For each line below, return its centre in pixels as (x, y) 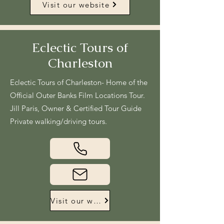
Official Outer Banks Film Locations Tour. (77, 95)
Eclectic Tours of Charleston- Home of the (79, 82)
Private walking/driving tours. (58, 121)
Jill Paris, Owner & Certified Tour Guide (76, 108)
